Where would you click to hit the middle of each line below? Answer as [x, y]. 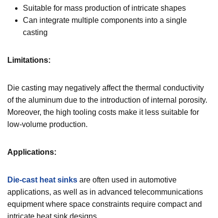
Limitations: [29, 60]
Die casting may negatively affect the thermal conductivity [106, 88]
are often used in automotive [127, 180]
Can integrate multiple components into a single [105, 20]
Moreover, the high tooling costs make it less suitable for [103, 112]
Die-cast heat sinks [42, 180]
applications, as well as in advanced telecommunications [105, 192]
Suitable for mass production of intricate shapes [104, 8]
